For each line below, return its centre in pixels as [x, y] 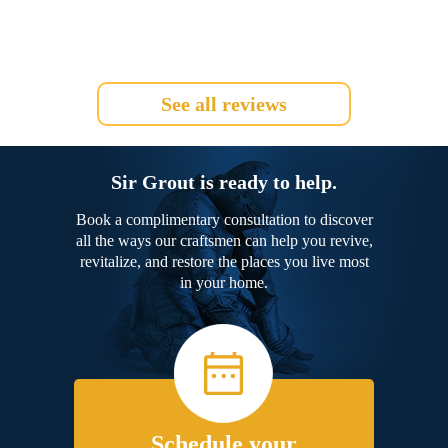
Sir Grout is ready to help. [224, 182]
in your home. [224, 282]
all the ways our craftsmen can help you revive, [224, 240]
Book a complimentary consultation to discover [224, 219]
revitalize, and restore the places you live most [224, 261]
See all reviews [224, 104]
